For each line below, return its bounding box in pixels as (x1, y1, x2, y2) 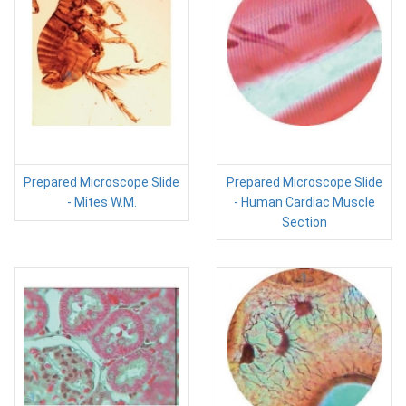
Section (282, 215, 327, 230)
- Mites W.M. (66, 195, 137, 210)
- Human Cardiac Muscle (234, 195, 375, 210)
